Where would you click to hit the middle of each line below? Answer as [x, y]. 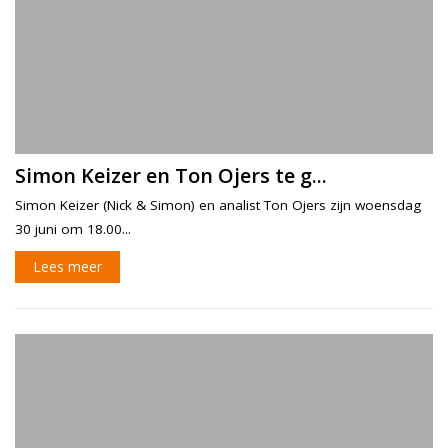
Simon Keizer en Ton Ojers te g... [171, 175]
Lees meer [67, 266]
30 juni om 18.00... [73, 228]
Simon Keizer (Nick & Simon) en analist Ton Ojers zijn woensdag [218, 204]
